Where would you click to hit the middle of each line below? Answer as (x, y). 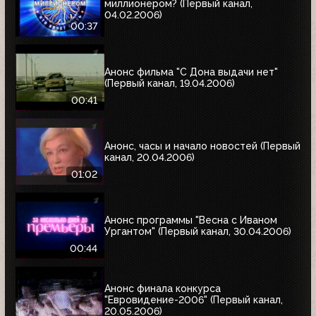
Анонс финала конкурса (163, 288)
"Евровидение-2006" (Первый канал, (194, 299)
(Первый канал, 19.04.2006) (170, 83)
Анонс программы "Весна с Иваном (191, 220)
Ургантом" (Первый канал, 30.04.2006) (198, 231)
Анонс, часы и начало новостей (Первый (202, 146)
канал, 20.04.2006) (150, 157)
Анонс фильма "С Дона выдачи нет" (191, 72)
